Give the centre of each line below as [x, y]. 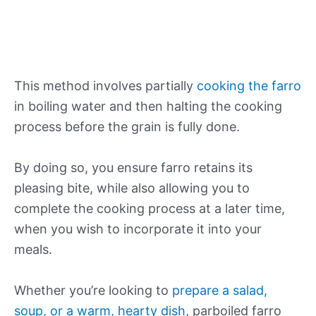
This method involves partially [105, 86]
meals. [33, 250]
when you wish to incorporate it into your [138, 229]
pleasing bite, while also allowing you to [132, 188]
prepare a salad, [220, 290]
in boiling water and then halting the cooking [148, 107]
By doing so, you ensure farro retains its [133, 168]
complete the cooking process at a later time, [150, 209]
